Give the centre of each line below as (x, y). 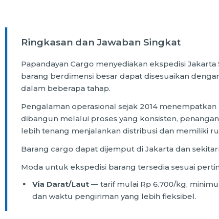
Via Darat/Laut (61, 184)
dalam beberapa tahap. (66, 88)
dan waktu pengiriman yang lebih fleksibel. (114, 197)
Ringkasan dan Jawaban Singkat (101, 43)
